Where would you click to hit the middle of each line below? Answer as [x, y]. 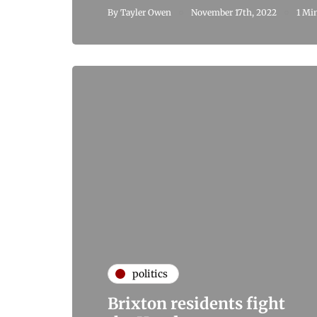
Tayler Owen [146, 13]
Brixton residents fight [196, 304]
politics [150, 273]
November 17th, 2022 [234, 13]
